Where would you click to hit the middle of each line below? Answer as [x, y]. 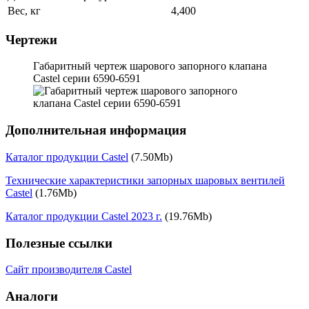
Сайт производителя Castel [69, 270]
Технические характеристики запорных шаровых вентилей [145, 180]
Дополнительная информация [96, 130]
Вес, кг [24, 10]
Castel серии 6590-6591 [87, 79]
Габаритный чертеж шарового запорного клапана [150, 66]
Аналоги [32, 296]
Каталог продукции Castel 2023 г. [84, 216]
